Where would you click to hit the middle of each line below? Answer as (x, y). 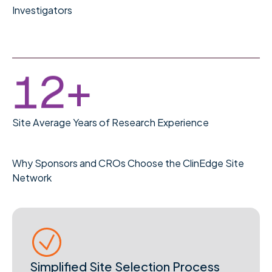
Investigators (42, 10)
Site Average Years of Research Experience (111, 122)
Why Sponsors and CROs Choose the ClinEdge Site (128, 163)
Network (32, 177)
